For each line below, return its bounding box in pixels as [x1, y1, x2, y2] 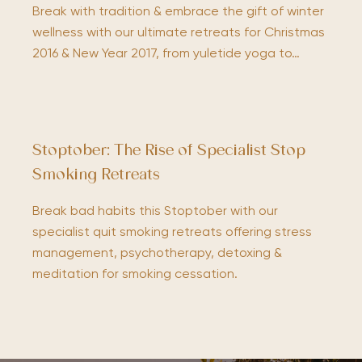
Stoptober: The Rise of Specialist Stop [32, 143, 305, 159]
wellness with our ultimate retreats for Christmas [32, 27, 325, 40]
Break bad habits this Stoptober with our [32, 204, 278, 218]
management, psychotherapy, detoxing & [32, 246, 282, 260]
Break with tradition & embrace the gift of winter [32, 6, 324, 19]
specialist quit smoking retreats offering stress [32, 225, 312, 239]
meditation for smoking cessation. [32, 267, 238, 281]
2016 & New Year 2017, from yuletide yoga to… [32, 48, 300, 61]
